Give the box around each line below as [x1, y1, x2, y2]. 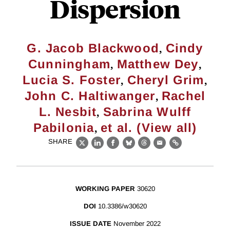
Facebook [112, 144, 152, 153]
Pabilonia [33, 121, 94, 135]
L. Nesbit [39, 105, 97, 119]
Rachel [162, 89, 206, 103]
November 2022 [113, 220, 161, 228]
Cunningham [28, 57, 111, 71]
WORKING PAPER [75, 185, 135, 193]
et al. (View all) [100, 121, 197, 135]
